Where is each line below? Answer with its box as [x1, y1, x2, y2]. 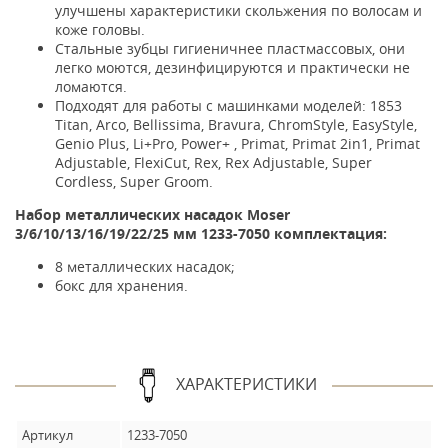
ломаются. [55, 77, 127, 96]
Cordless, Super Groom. [55, 172, 213, 191]
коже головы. [55, 20, 145, 39]
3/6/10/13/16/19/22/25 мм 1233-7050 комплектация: [15, 224, 387, 243]
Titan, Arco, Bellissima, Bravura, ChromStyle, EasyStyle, [55, 115, 417, 134]
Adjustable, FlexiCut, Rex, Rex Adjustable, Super [55, 153, 372, 172]
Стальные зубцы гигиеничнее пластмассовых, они [55, 39, 405, 58]
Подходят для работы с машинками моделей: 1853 [55, 96, 402, 115]
